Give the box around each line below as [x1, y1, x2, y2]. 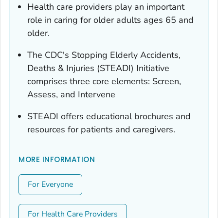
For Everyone [28, 179, 73, 190]
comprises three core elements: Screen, [27, 75, 181, 87]
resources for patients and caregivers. [27, 123, 175, 135]
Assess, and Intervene [27, 88, 115, 100]
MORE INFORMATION [18, 154, 95, 164]
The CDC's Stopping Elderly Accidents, [27, 49, 181, 61]
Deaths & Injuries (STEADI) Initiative [27, 62, 169, 74]
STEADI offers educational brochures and [27, 110, 191, 122]
